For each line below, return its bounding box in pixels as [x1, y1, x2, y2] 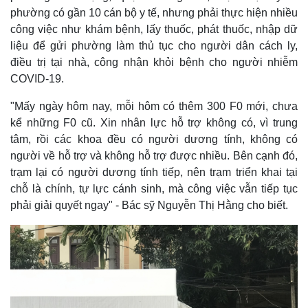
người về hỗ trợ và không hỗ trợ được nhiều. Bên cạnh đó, [10, 150, 298, 162]
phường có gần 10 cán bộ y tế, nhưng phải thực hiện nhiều [10, 7, 298, 19]
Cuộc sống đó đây [14, 225, 93, 237]
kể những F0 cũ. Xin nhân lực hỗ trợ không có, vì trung [10, 117, 298, 129]
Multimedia [162, 193, 214, 205]
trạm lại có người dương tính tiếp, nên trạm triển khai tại [10, 166, 298, 179]
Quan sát [14, 211, 54, 223]
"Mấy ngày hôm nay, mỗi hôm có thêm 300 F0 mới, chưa [10, 100, 298, 113]
